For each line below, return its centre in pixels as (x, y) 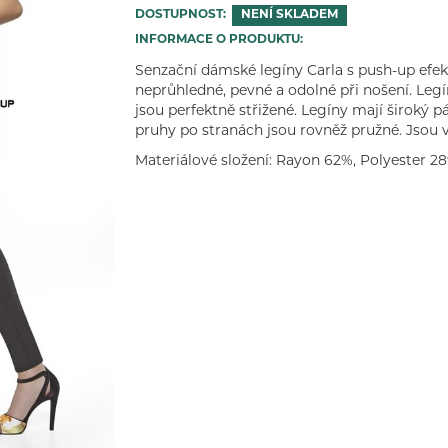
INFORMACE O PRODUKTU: (219, 40)
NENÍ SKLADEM (290, 15)
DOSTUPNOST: (181, 15)
